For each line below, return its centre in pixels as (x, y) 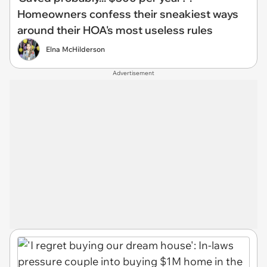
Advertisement (133, 73)
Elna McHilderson (75, 49)
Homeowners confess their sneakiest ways (128, 14)
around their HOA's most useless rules (115, 30)
